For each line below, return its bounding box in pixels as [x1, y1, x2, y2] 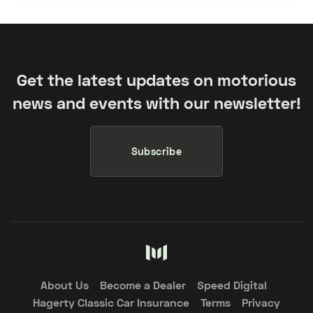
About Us [41, 278, 89, 292]
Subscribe [131, 145, 182, 157]
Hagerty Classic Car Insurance [33, 296, 189, 310]
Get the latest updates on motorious [17, 69, 296, 89]
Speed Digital [197, 278, 267, 292]
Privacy [242, 296, 280, 310]
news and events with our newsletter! [12, 92, 301, 112]
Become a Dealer [100, 278, 186, 292]
